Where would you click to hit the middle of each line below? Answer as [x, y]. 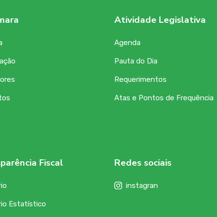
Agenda [127, 43]
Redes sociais [143, 163]
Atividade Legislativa [160, 20]
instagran [142, 186]
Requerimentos [140, 79]
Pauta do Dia [136, 61]
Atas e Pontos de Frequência [164, 98]
